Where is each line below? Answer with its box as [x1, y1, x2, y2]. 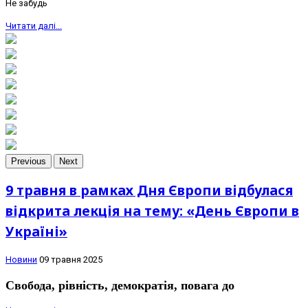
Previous [11, 156, 46, 167]
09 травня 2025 [39, 254, 102, 265]
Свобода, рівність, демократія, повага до [5, 278, 234, 292]
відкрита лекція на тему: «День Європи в [5, 201, 299, 220]
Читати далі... [5, 21, 62, 32]
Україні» [5, 221, 67, 241]
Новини [5, 254, 37, 265]
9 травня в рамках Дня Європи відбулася [5, 180, 293, 199]
